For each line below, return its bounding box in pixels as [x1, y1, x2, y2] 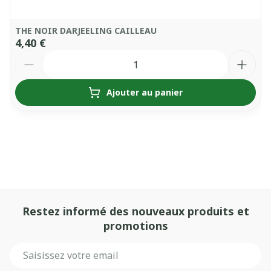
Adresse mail [9, 241, 72, 255]
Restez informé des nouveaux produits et [22, 204, 249, 218]
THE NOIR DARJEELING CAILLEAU [15, 25, 157, 36]
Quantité [15, 49, 59, 62]
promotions [103, 218, 168, 233]
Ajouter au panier [106, 87, 183, 98]
